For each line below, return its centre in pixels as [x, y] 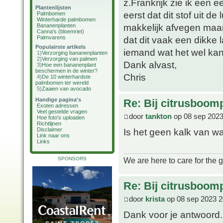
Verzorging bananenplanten [75, 53]
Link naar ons [53, 135]
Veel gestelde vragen [62, 111]
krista [155, 199]
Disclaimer [50, 129]
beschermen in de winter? [66, 71]
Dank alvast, [150, 65]
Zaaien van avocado [66, 89]
